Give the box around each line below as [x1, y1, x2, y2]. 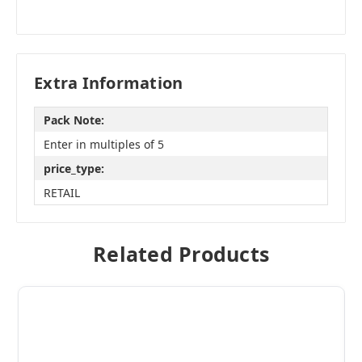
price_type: [43, 160, 104, 176]
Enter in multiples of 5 [43, 136, 164, 152]
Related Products [93, 240, 269, 268]
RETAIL [43, 184, 80, 200]
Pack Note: [43, 112, 104, 128]
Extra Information [34, 72, 183, 95]
